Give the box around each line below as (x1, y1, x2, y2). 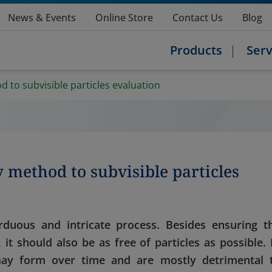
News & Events (8, 11, 76, 24)
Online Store (95, 11, 153, 24)
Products (170, 42, 222, 58)
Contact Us (172, 11, 223, 24)
